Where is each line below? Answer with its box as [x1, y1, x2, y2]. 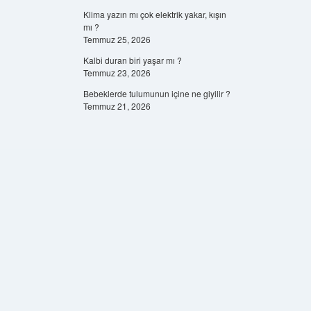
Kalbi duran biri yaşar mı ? [83, 54, 182, 66]
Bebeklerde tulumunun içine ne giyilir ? [83, 87, 230, 99]
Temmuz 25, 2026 [83, 33, 151, 45]
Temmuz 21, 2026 [83, 100, 151, 112]
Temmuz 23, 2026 [83, 67, 151, 78]
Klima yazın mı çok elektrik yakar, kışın [83, 8, 226, 20]
